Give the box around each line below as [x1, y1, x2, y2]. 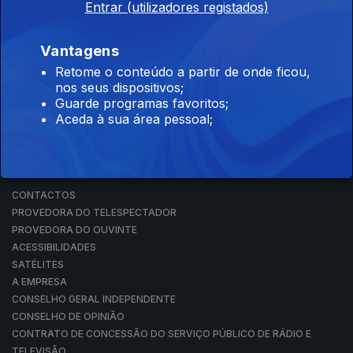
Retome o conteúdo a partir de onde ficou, [55, 64, 310, 80]
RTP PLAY [12, 54, 59, 65]
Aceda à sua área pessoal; [55, 111, 213, 128]
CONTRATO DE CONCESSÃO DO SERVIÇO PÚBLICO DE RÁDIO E [12, 328, 311, 340]
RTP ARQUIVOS [12, 19, 86, 31]
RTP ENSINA [12, 36, 69, 48]
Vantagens [40, 42, 119, 60]
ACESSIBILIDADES [12, 241, 96, 253]
